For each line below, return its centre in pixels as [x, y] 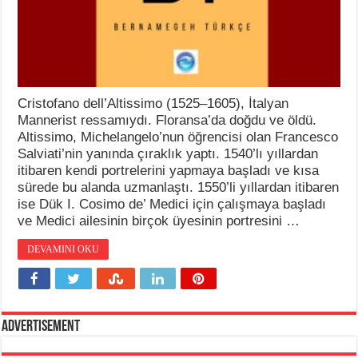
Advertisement [41, 326]
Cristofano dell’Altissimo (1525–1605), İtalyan [153, 103]
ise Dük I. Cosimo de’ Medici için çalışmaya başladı [172, 204]
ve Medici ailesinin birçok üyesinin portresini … [159, 221]
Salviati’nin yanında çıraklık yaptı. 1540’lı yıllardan [168, 153]
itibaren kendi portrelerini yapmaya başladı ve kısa [169, 170]
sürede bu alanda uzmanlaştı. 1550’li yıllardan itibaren [179, 187]
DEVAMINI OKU [64, 249]
